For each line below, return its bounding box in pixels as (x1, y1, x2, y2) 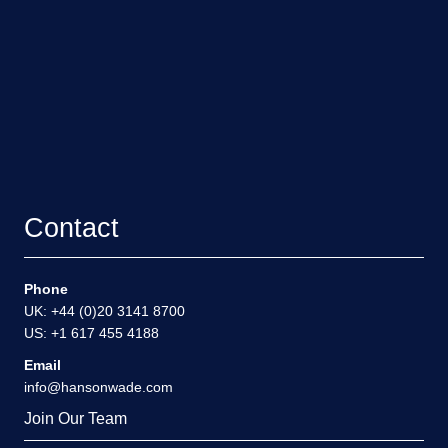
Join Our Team (24, 410, 127, 427)
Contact (24, 212, 119, 243)
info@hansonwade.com (24, 379, 173, 395)
